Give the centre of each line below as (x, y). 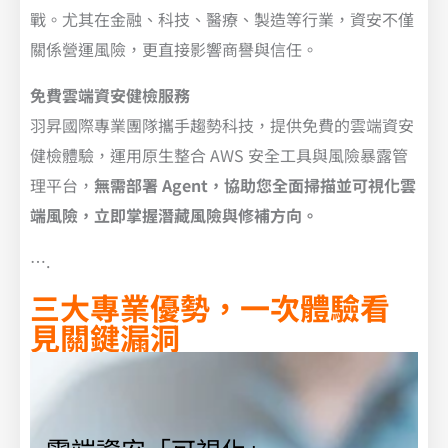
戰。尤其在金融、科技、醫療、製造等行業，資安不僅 (222, 19)
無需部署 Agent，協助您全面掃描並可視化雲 (255, 185)
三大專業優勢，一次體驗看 (210, 307)
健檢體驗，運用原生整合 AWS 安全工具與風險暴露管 (219, 155)
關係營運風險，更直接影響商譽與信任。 (174, 49)
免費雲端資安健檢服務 (110, 95)
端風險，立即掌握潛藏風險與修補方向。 (174, 215)
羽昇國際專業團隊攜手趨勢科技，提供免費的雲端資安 (222, 125)
